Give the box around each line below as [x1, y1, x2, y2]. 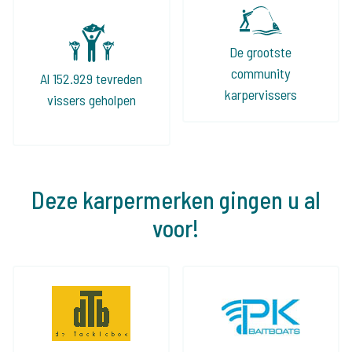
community [231, 64, 291, 82]
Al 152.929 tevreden [40, 70, 143, 88]
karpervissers [224, 86, 297, 103]
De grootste [229, 43, 292, 60]
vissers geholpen [46, 91, 136, 109]
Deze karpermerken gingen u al [31, 185, 321, 214]
